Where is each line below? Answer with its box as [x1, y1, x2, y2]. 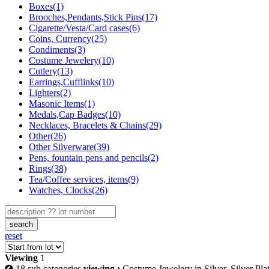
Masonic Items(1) [29, 98, 95, 109]
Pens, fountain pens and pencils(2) [29, 152, 159, 163]
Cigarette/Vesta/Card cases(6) [29, 22, 140, 33]
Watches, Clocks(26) [29, 184, 107, 195]
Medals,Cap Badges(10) [29, 109, 121, 119]
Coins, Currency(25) [29, 33, 107, 44]
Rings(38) [29, 163, 67, 174]
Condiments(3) [29, 44, 85, 55]
